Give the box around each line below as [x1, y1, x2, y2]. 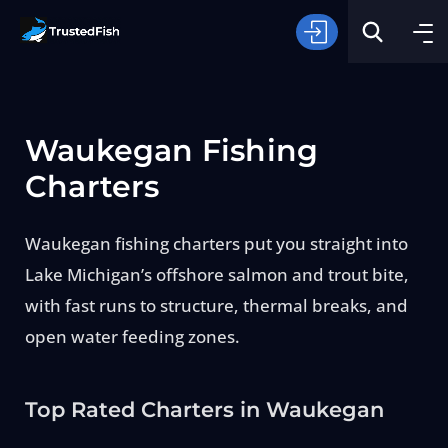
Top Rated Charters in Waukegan [24, 397, 384, 422]
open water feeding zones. [24, 325, 240, 348]
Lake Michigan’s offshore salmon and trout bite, [24, 263, 409, 286]
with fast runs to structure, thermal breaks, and [24, 294, 408, 317]
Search [187, 295, 241, 318]
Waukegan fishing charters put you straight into [24, 232, 408, 255]
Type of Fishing [45, 232, 143, 251]
